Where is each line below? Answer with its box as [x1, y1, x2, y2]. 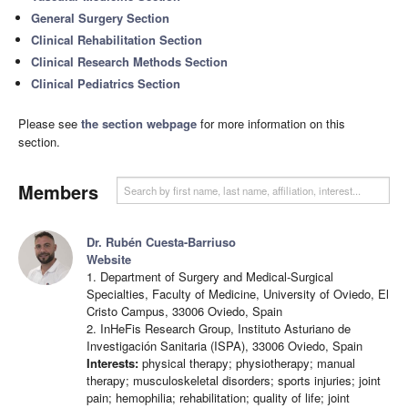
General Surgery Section [31, 9, 170, 26]
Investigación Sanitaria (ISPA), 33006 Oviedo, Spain [87, 337, 362, 354]
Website [87, 250, 131, 268]
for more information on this [197, 115, 345, 132]
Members [18, 178, 98, 205]
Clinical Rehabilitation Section [31, 31, 203, 48]
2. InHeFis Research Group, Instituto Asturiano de [87, 320, 351, 337]
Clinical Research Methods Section [31, 53, 229, 70]
